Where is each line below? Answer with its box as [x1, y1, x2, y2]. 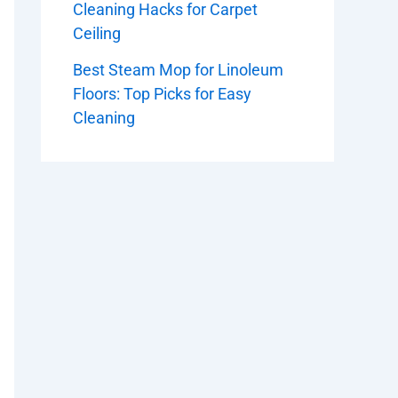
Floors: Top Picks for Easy [73, 84, 251, 103]
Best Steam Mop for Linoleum [73, 60, 283, 79]
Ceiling [73, 24, 121, 44]
